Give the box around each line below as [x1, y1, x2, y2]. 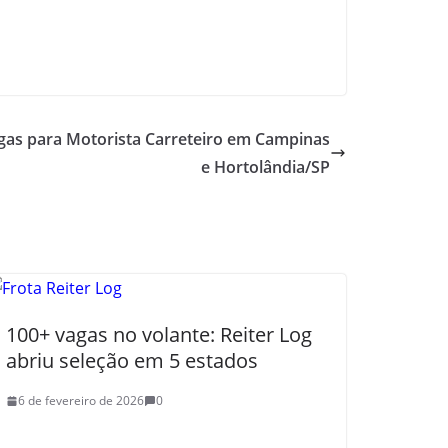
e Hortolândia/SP [201, 156, 330, 178]
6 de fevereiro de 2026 [18, 392, 144, 409]
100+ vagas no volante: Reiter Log [6, 321, 312, 348]
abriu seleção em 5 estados [6, 347, 258, 374]
